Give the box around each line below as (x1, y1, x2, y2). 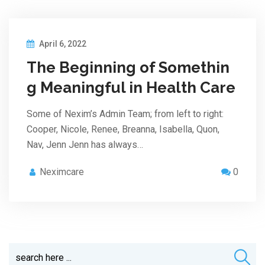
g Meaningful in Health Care (27, 78, 235, 96)
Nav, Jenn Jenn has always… (27, 138, 143, 150)
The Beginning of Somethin (27, 58, 230, 76)
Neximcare (40, 166, 84, 177)
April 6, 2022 (37, 38, 86, 49)
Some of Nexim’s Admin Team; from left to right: (27, 108, 224, 119)
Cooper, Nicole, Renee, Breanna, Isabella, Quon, (27, 123, 219, 135)
